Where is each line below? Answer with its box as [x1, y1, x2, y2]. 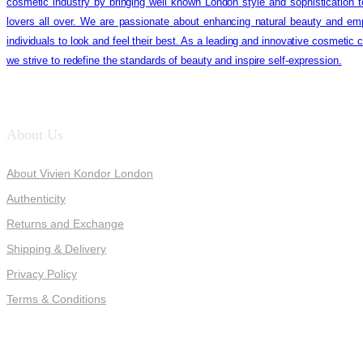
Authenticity [6, 191, 66, 205]
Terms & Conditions [6, 292, 106, 305]
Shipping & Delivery [6, 241, 106, 255]
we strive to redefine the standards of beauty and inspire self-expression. [6, 53, 342, 66]
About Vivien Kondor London [6, 166, 153, 180]
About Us [6, 126, 63, 143]
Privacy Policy [6, 267, 77, 280]
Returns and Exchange [6, 216, 124, 230]
